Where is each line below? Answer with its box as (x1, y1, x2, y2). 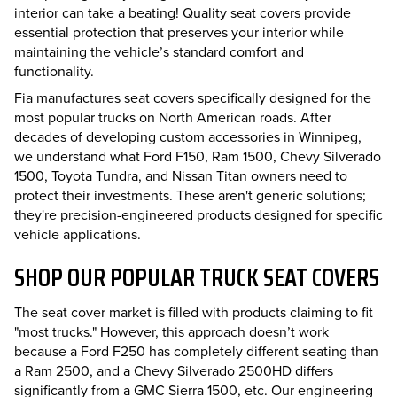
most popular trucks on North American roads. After (14, 107, 331, 127)
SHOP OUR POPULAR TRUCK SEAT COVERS (14, 258, 379, 297)
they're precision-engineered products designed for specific (14, 205, 383, 224)
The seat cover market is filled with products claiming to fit (14, 302, 373, 322)
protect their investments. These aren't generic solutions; (14, 185, 366, 205)
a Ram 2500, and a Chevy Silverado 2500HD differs (14, 361, 333, 380)
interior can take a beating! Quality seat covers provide (14, 3, 351, 22)
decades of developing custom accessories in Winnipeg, (14, 127, 362, 146)
